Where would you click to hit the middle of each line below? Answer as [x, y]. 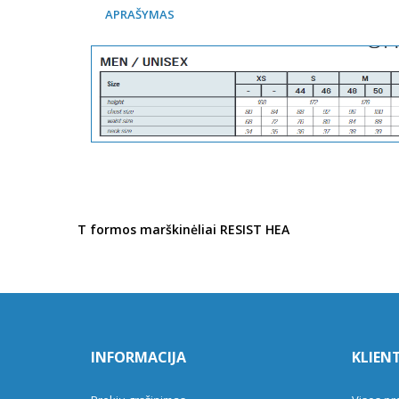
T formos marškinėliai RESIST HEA [183, 229]
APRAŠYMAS [140, 14]
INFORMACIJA [138, 357]
